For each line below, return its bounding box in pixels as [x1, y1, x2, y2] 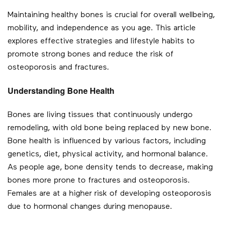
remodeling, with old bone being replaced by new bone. [8, 124, 211, 133]
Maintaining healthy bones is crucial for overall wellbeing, [8, 11, 215, 20]
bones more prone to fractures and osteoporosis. [8, 177, 190, 185]
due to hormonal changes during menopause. [8, 203, 172, 211]
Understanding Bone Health [8, 85, 115, 97]
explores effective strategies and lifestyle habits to [8, 37, 195, 46]
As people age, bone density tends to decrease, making [8, 163, 213, 172]
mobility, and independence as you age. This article [8, 24, 196, 33]
